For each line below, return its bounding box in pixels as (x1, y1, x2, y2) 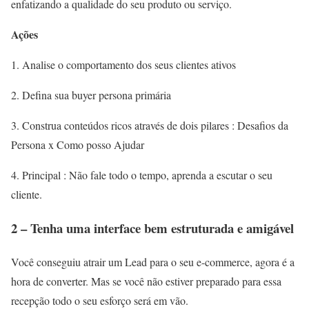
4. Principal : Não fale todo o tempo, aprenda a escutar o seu (11, 168, 272, 183)
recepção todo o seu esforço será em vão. (11, 292, 188, 308)
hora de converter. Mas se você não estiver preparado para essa (11, 273, 281, 288)
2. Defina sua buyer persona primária (11, 88, 171, 103)
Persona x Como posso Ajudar (11, 137, 144, 152)
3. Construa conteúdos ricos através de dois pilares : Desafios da (11, 118, 288, 133)
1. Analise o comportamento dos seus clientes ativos (11, 57, 236, 72)
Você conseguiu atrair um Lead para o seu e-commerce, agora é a (11, 254, 295, 269)
